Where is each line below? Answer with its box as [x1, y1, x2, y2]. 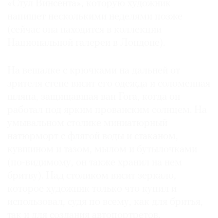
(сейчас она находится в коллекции [7, 25, 162, 36]
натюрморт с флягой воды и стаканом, [7, 131, 178, 142]
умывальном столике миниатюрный [7, 118, 167, 129]
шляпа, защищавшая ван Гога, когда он [7, 92, 180, 103]
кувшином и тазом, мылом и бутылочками [7, 145, 197, 155]
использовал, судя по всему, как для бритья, [7, 197, 203, 208]
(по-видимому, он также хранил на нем [7, 158, 182, 168]
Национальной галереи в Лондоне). [7, 38, 167, 49]
